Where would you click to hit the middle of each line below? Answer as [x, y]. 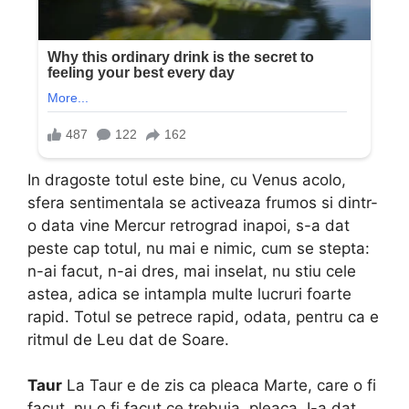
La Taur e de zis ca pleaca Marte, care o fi [219, 386]
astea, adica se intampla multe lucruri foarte [189, 294]
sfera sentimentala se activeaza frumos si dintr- [203, 202]
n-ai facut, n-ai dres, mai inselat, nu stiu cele [192, 271]
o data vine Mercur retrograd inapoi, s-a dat [189, 225]
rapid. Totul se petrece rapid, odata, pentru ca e [203, 316]
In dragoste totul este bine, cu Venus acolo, [187, 179]
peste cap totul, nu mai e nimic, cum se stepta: [199, 248]
